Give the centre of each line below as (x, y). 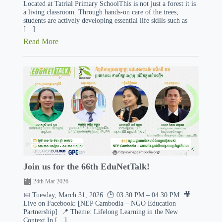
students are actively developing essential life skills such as (105, 20)
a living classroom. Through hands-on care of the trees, (101, 12)
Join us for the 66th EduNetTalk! (86, 166)
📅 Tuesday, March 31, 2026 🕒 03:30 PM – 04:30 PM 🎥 (107, 195)
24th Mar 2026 (51, 181)
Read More (41, 41)
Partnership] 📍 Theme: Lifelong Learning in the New (100, 212)
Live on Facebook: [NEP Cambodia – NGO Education (99, 203)
